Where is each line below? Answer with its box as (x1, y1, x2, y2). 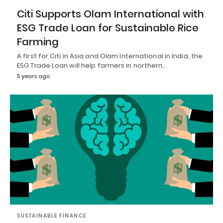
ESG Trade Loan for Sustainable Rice (17, 20, 199, 35)
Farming (17, 34, 59, 49)
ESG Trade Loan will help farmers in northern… (17, 60, 167, 70)
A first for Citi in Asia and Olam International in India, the (17, 51, 203, 61)
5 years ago (17, 72, 50, 80)
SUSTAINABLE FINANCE (17, 212, 87, 220)
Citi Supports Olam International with (17, 6, 204, 21)
